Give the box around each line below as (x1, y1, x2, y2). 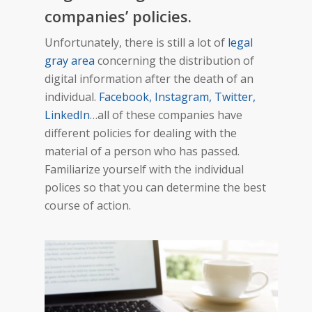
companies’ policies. (45, 5, 192, 26)
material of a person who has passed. (45, 143, 240, 159)
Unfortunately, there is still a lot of (45, 34, 228, 50)
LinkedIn (45, 107, 90, 123)
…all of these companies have (90, 107, 242, 123)
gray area (45, 52, 97, 68)
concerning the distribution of (97, 52, 254, 68)
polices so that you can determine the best (45, 179, 266, 195)
